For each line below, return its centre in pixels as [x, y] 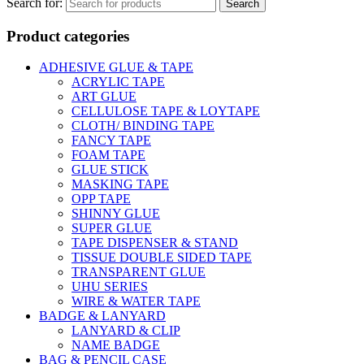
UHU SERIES [110, 287]
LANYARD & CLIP [126, 331]
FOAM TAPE [108, 155]
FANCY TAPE [111, 141]
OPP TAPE [101, 199]
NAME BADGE [116, 345]
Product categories [68, 36]
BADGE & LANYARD [102, 316]
